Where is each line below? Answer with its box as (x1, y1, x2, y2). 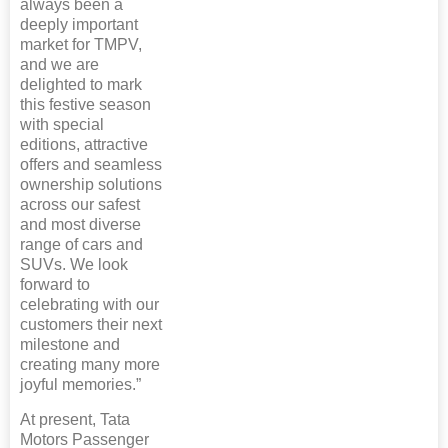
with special (20, 116, 104, 134)
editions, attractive (20, 136, 148, 154)
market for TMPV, (20, 36, 142, 54)
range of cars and (20, 236, 143, 254)
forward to (20, 276, 90, 294)
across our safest (20, 196, 140, 214)
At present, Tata (20, 411, 130, 429)
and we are (20, 56, 99, 74)
